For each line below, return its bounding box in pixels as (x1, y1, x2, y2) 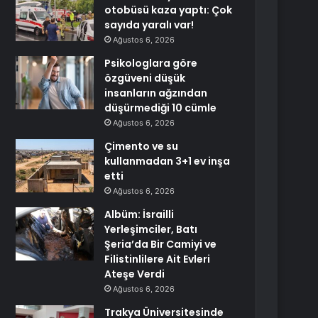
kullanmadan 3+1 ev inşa (104, 154, 231, 168)
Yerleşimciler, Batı (104, 222, 198, 236)
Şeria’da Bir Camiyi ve (104, 237, 217, 251)
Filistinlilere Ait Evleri (104, 252, 211, 266)
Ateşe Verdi (104, 267, 165, 281)
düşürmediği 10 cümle (104, 101, 217, 115)
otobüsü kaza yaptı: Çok (104, 3, 233, 17)
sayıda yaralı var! (104, 18, 194, 32)
